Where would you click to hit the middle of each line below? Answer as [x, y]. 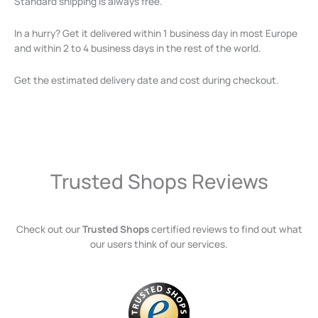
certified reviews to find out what [225, 229]
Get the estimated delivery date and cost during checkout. [147, 79]
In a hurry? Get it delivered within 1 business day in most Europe [156, 33]
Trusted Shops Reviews [159, 181]
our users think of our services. [159, 244]
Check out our [49, 229]
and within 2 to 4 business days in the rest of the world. [138, 48]
